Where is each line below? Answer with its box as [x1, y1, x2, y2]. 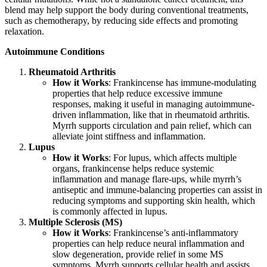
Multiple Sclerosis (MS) [29, 217, 122, 228]
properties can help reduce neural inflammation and [52, 238, 244, 249]
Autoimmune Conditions [5, 46, 104, 57]
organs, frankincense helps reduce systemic [52, 163, 214, 174]
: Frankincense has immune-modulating [108, 77, 256, 88]
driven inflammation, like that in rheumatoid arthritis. [52, 110, 250, 120]
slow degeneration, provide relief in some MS [52, 249, 223, 260]
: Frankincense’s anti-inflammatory [108, 228, 238, 238]
